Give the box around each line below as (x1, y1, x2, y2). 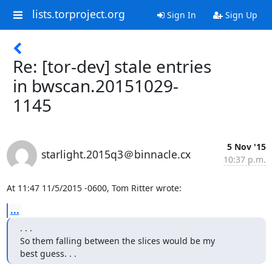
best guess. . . (19, 248, 76, 259)
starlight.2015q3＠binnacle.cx (41, 147, 191, 161)
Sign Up (222, 9, 257, 21)
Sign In (164, 9, 196, 21)
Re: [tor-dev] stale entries (13, 55, 211, 78)
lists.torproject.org (32, 7, 125, 22)
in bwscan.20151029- (13, 74, 178, 97)
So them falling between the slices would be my (19, 235, 215, 246)
